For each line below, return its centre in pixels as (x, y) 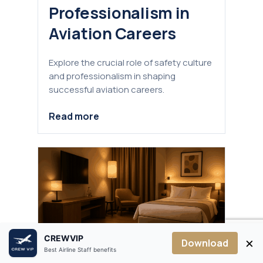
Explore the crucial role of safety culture (130, 63)
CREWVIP (64, 238)
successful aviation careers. (107, 90)
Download (205, 243)
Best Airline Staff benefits (80, 249)
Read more (74, 116)
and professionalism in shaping (112, 76)
